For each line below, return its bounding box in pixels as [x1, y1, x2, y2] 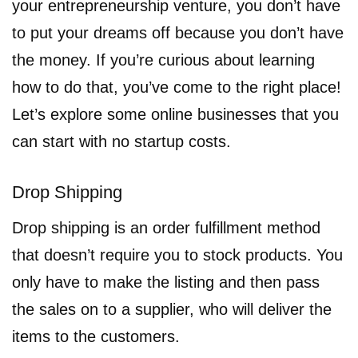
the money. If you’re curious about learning [12, 50, 315, 69]
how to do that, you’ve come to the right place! [12, 78, 341, 96]
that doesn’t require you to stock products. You [12, 245, 343, 264]
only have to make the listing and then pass [12, 272, 320, 291]
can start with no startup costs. [12, 132, 231, 150]
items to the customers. [12, 327, 180, 345]
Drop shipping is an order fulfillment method [12, 218, 320, 237]
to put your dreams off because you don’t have [12, 23, 344, 42]
